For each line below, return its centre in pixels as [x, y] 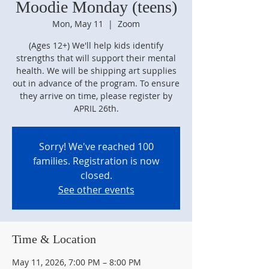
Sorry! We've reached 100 [96, 147]
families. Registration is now [96, 161]
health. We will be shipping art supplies [96, 71]
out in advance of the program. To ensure [96, 83]
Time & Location [54, 239]
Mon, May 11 [78, 24]
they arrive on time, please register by [96, 96]
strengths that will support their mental [96, 58]
